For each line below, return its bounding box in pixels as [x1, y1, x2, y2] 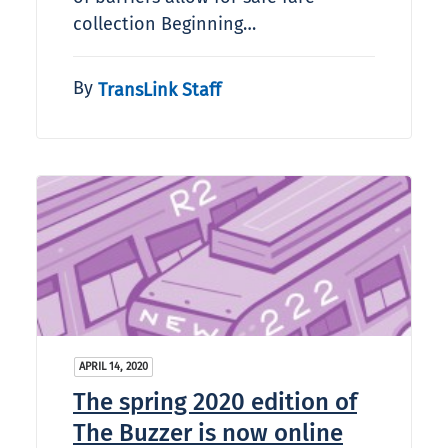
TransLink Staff [98, 78, 221, 101]
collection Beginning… [73, 13, 256, 36]
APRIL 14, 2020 [79, 360, 148, 374]
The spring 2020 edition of [73, 388, 357, 417]
